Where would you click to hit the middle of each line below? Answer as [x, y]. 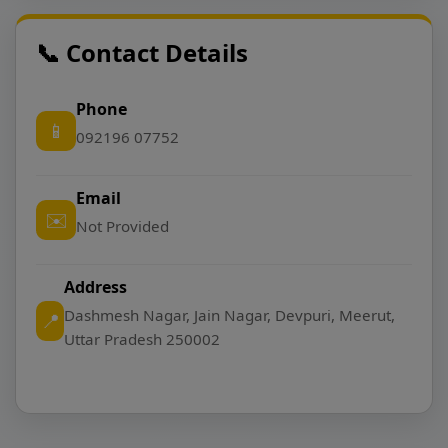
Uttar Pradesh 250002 [142, 339]
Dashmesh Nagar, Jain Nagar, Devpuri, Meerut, [230, 315]
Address [96, 287]
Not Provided [122, 226]
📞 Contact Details [142, 52]
